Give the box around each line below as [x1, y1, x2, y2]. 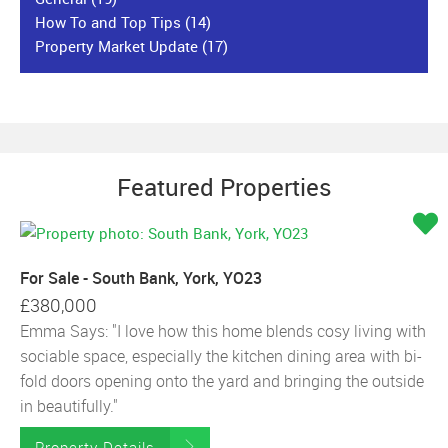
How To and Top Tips [35, 12, 185, 32]
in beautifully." [20, 395, 118, 417]
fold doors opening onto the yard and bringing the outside [20, 370, 424, 392]
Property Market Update [35, 36, 202, 56]
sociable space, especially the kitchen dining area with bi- [20, 345, 422, 367]
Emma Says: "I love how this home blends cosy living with [20, 320, 426, 342]
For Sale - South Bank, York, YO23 [20, 267, 262, 289]
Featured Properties [116, 171, 332, 203]
